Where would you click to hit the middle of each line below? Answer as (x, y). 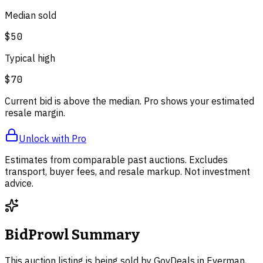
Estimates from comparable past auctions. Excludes (116, 160)
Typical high (30, 58)
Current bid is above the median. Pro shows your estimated (129, 101)
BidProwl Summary (72, 235)
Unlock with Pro (53, 139)
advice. (19, 183)
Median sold (31, 16)
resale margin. (35, 113)
